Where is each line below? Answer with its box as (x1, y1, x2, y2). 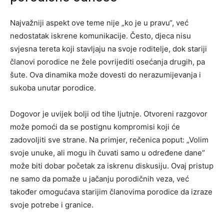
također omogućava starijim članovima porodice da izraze (10, 187, 212, 197)
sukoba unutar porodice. (10, 83, 96, 93)
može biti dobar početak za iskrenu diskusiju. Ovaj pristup (10, 161, 213, 171)
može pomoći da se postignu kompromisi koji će (10, 122, 180, 132)
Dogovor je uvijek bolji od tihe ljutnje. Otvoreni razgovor (10, 109, 207, 119)
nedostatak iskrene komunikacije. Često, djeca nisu (10, 31, 191, 41)
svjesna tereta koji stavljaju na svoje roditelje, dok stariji (10, 44, 207, 54)
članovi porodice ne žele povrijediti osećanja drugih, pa (10, 57, 205, 67)
